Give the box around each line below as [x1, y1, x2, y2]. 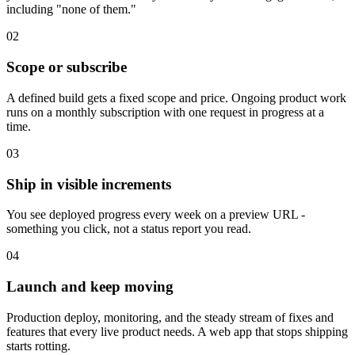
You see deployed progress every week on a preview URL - [6, 208, 305, 222]
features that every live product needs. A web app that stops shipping [6, 324, 348, 338]
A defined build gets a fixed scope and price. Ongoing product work [6, 90, 346, 105]
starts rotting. [6, 338, 71, 353]
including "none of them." [6, 2, 136, 17]
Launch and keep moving [6, 278, 174, 296]
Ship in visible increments [6, 175, 171, 193]
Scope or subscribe [6, 59, 127, 76]
